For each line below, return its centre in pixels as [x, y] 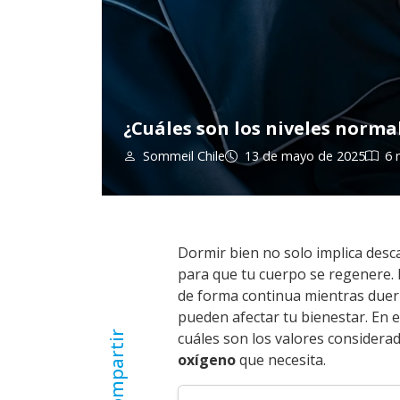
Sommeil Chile [184, 156]
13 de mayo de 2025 [305, 156]
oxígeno [207, 360]
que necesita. [281, 360]
